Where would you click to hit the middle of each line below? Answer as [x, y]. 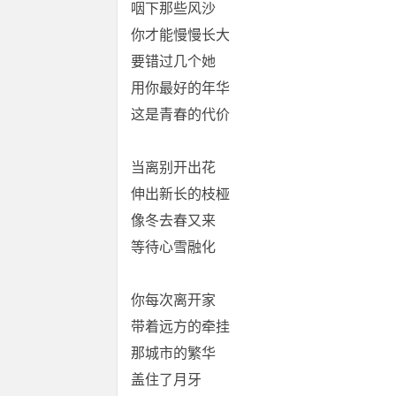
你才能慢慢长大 [180, 35]
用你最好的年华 [180, 88]
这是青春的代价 [180, 114]
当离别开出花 [173, 168]
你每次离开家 [173, 300]
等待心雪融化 [173, 247]
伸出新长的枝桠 [180, 194]
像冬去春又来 [173, 221]
